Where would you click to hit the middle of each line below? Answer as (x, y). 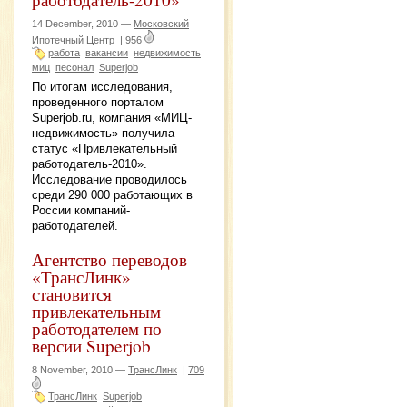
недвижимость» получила (103, 134)
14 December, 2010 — (83, 23)
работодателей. (75, 226)
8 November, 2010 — (80, 369)
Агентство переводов (109, 260)
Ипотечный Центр (73, 40)
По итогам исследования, (102, 87)
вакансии (107, 52)
